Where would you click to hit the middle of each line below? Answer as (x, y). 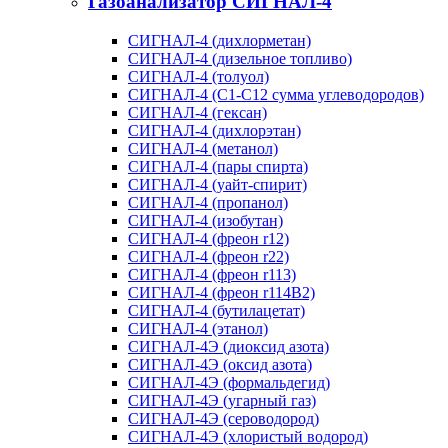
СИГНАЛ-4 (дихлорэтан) (214, 130)
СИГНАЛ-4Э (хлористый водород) (248, 436)
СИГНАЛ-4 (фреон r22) (208, 256)
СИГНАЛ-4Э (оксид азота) (220, 364)
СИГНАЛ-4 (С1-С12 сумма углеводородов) (276, 94)
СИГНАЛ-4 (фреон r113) (212, 274)
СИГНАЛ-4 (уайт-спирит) (217, 184)
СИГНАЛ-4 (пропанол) (208, 202)
